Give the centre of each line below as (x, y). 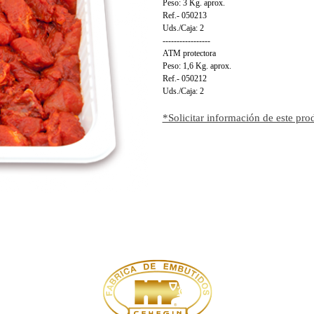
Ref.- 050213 (184, 15)
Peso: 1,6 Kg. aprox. (197, 66)
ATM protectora (189, 53)
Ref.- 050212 (184, 78)
